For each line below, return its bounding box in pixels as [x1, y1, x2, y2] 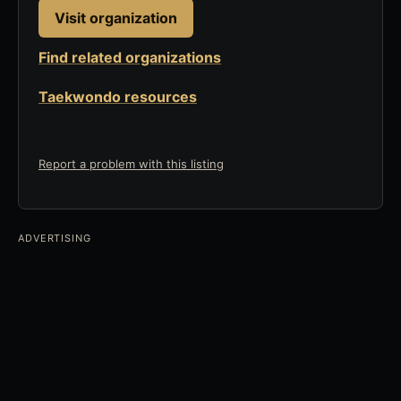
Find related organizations [38, 47, 221, 66]
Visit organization [55, 8, 177, 27]
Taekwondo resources [38, 87, 197, 106]
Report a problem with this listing [38, 157, 224, 171]
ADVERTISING [18, 232, 91, 244]
